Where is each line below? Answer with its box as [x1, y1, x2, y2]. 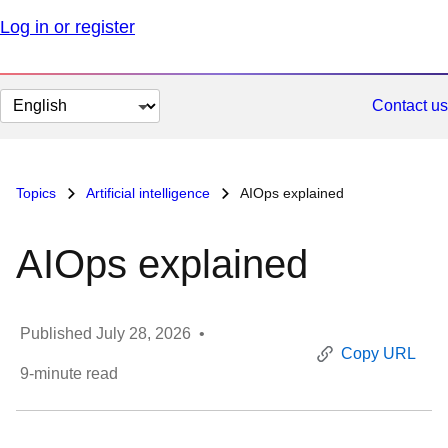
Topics [16, 185, 60, 201]
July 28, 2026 [96, 325, 191, 342]
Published [20, 325, 96, 342]
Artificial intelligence [83, 185, 214, 201]
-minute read [29, 365, 118, 382]
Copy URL [341, 345, 416, 362]
